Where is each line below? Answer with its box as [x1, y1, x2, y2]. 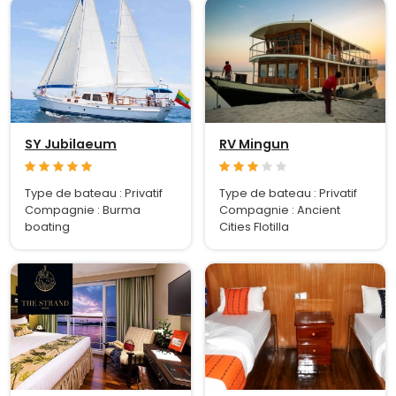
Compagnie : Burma [25, 202, 141, 218]
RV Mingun [219, 135, 289, 154]
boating [25, 219, 70, 235]
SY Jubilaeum [25, 135, 117, 154]
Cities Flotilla [219, 219, 289, 235]
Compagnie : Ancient [219, 202, 340, 218]
